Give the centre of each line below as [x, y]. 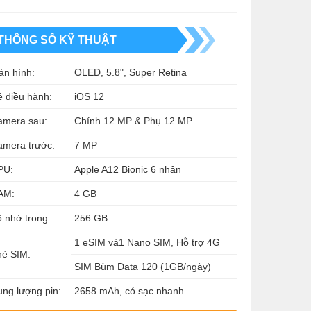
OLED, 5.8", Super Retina [131, 72]
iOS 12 [89, 96]
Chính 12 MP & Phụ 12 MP [133, 121]
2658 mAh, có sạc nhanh [129, 291]
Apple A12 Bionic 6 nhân [128, 169]
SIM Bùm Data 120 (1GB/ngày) [143, 267]
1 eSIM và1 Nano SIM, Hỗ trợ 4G [147, 242]
